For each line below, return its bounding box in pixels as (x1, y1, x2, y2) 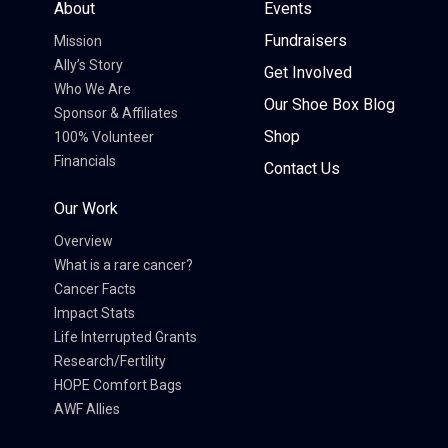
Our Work (53, 199, 118, 219)
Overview (53, 233, 113, 250)
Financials (53, 153, 116, 170)
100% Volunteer (53, 129, 154, 146)
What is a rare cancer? (53, 257, 193, 274)
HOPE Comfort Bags (53, 377, 182, 394)
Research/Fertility (53, 353, 166, 370)
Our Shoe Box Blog (263, 95, 395, 115)
